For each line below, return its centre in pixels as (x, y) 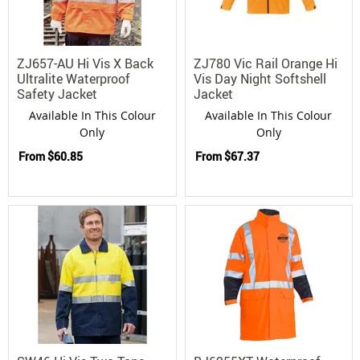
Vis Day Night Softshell (260, 78)
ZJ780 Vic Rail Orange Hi (265, 63)
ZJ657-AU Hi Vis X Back (85, 63)
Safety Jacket (57, 94)
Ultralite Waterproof (74, 78)
